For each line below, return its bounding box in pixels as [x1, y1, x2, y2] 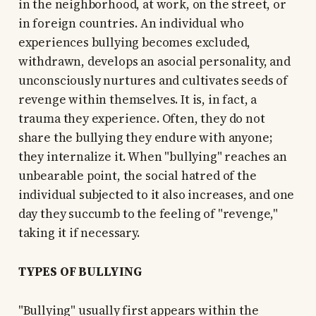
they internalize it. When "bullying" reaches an [18, 148, 287, 166]
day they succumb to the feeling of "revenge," [18, 205, 279, 223]
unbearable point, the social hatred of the [18, 167, 257, 185]
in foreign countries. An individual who [18, 15, 245, 32]
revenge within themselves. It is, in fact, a [18, 91, 257, 109]
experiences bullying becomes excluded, [18, 34, 251, 51]
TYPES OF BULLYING [18, 263, 142, 281]
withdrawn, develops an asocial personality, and [18, 53, 291, 71]
